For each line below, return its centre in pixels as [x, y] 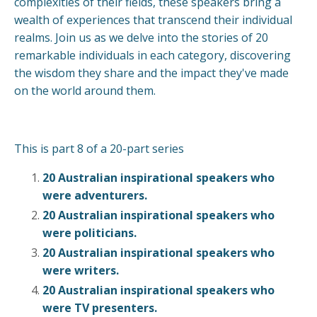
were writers [79, 270]
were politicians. [90, 232]
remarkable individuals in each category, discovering [152, 55]
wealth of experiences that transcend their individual [153, 19]
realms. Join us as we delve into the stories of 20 [141, 37]
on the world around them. [85, 90]
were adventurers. [95, 195]
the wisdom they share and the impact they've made [151, 73]
